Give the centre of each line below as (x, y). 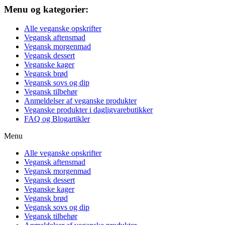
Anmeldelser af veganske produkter (80, 101)
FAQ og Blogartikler (57, 119)
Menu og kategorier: (46, 9)
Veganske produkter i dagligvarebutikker (88, 110)
